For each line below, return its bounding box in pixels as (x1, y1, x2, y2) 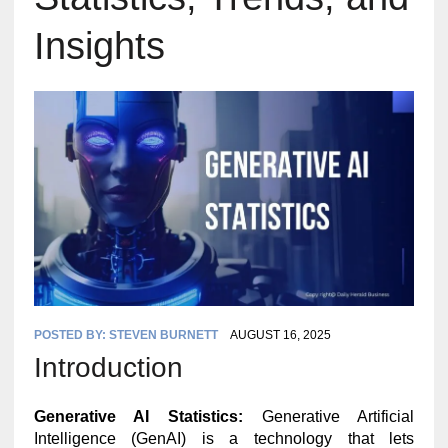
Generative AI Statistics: (33, 407, 243, 425)
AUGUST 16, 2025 (229, 327, 331, 342)
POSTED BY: (33, 327, 109, 342)
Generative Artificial (243, 407, 415, 425)
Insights (33, 25, 165, 68)
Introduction (33, 351, 183, 383)
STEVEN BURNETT (108, 327, 218, 342)
